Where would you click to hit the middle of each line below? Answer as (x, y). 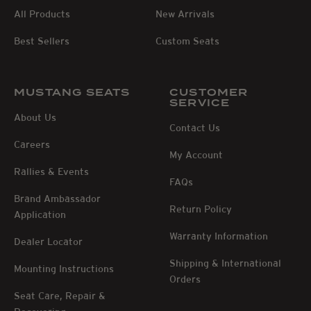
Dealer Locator (48, 241)
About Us (35, 117)
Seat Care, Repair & (60, 295)
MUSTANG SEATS (72, 93)
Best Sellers (42, 41)
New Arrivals (185, 14)
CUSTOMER (209, 93)
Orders (185, 279)
